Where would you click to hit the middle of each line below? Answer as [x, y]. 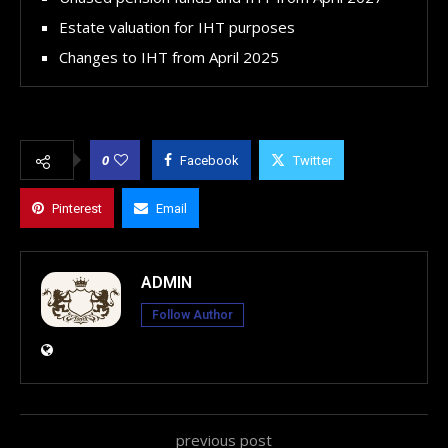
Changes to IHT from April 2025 [169, 56]
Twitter [312, 160]
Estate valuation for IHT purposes [177, 26]
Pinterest [77, 208]
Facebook [209, 160]
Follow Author [192, 314]
